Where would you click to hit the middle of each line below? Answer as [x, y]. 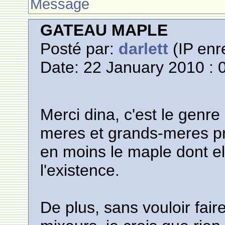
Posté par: [80, 49]
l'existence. [80, 170]
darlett [144, 49]
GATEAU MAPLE [104, 30]
